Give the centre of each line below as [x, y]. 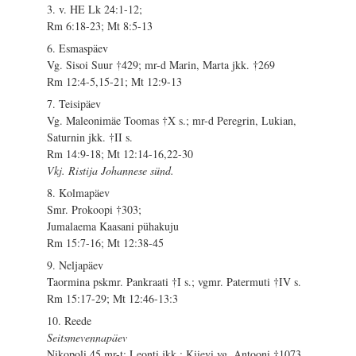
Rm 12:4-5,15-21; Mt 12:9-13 [115, 82]
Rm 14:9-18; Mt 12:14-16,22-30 [120, 154]
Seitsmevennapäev [87, 338]
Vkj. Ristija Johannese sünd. [111, 171]
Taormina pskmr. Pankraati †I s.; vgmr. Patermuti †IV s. [174, 282]
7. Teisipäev [74, 104]
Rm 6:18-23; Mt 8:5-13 [100, 26]
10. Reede [70, 321]
